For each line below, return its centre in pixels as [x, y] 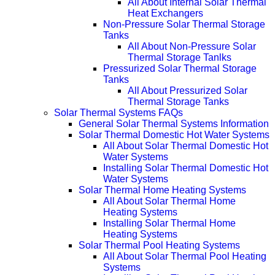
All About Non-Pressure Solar [192, 46]
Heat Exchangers [165, 13]
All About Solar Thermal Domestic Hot [186, 145]
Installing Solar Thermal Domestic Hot [186, 168]
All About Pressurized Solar [188, 90]
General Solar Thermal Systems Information [174, 123]
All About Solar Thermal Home [169, 201]
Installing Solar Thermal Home [169, 223]
